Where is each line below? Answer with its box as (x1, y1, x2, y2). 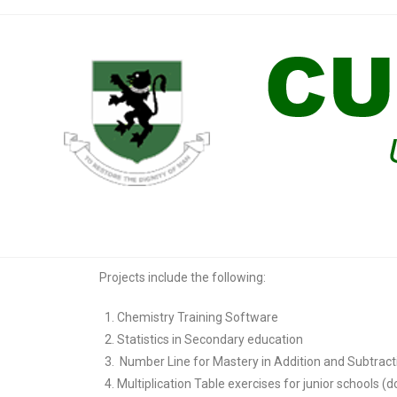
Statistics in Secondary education (117, 332, 303, 346)
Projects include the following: (99, 270, 266, 284)
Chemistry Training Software (117, 310, 278, 324)
